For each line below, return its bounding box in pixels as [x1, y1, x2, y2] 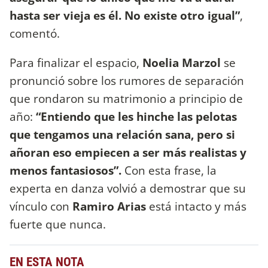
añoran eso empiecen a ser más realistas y [10, 144, 246, 161]
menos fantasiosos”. [10, 162, 121, 179]
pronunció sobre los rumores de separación [10, 72, 244, 89]
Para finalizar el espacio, [10, 54, 142, 71]
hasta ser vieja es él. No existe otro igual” [10, 7, 240, 23]
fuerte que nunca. [10, 216, 109, 233]
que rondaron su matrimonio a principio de [10, 90, 243, 107]
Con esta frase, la [121, 162, 217, 179]
